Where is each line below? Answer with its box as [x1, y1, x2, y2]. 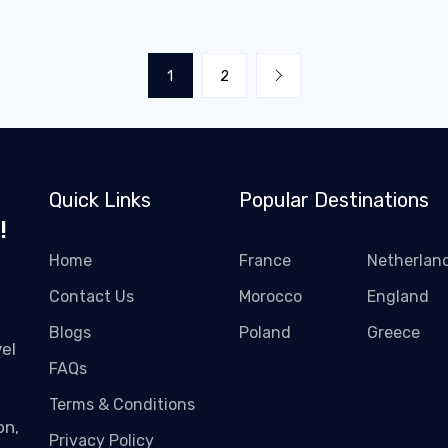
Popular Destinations [239, 188, 429, 212]
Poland [239, 323, 291, 342]
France [239, 251, 291, 270]
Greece [366, 323, 420, 342]
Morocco [239, 287, 302, 306]
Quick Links [49, 188, 151, 212]
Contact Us [49, 287, 134, 306]
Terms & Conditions [49, 395, 195, 414]
